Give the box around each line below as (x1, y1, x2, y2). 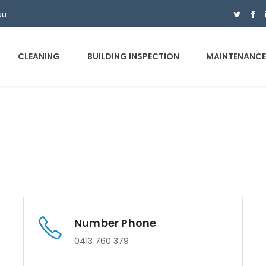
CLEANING (18, 50, 60, 62)
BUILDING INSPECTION (87, 50, 179, 62)
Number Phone (74, 216, 157, 230)
